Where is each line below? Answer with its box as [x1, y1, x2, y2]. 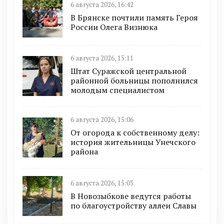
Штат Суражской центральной [70, 65, 186, 77]
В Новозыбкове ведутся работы [70, 190, 191, 201]
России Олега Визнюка [70, 21, 157, 32]
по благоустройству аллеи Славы [70, 199, 196, 211]
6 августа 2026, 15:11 [70, 54, 133, 63]
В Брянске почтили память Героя [70, 11, 198, 23]
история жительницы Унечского [70, 136, 195, 148]
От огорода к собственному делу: [70, 127, 199, 138]
